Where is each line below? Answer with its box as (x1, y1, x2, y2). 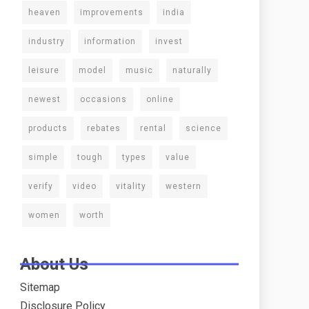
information (84, 37, 136, 46)
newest (28, 94, 61, 104)
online (146, 94, 174, 104)
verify (28, 181, 53, 191)
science (186, 123, 221, 133)
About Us (20, 255, 88, 274)
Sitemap (20, 281, 60, 294)
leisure (28, 66, 59, 75)
